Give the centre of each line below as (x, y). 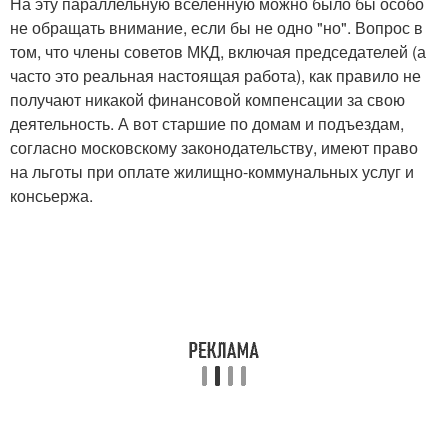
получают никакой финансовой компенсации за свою (207, 99)
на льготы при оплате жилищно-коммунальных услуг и (212, 171)
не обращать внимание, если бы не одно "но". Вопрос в (216, 27)
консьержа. (51, 195)
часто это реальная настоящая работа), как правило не (215, 75)
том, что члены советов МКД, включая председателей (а (218, 51)
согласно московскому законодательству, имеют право (214, 147)
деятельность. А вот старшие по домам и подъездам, (207, 123)
